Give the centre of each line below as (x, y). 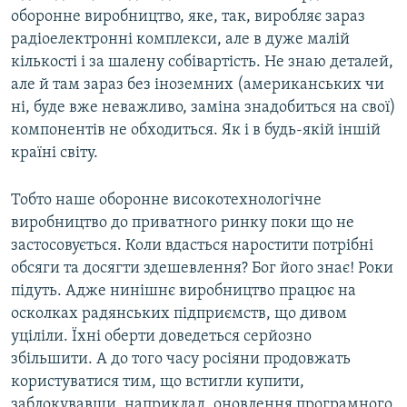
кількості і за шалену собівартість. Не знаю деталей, (202, 63)
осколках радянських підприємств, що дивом (179, 314)
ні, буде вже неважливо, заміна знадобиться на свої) (203, 108)
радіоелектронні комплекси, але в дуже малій (180, 40)
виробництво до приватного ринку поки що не (183, 223)
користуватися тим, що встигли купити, (158, 382)
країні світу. (55, 154)
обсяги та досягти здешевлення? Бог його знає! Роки (202, 269)
